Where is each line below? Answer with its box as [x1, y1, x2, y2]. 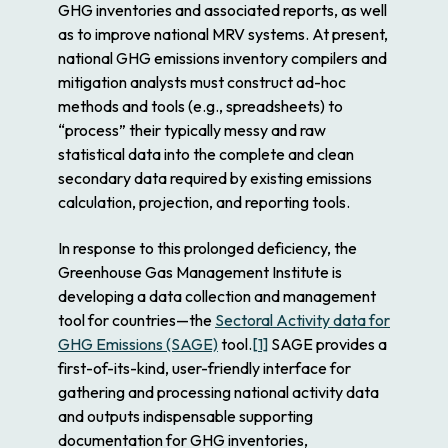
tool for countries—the [58, 310, 215, 331]
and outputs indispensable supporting [58, 406, 313, 427]
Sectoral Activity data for [215, 310, 390, 331]
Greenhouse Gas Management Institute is [58, 262, 342, 283]
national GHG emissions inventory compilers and [58, 48, 387, 69]
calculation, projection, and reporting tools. [58, 192, 350, 213]
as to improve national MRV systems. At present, [58, 24, 388, 45]
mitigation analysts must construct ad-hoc [58, 72, 346, 93]
